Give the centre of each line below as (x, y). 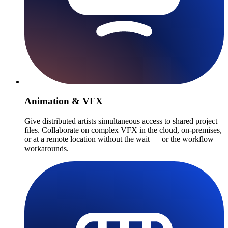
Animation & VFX (64, 101)
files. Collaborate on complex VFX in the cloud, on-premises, (123, 130)
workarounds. (47, 148)
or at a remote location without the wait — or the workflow (119, 139)
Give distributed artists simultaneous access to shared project (121, 121)
